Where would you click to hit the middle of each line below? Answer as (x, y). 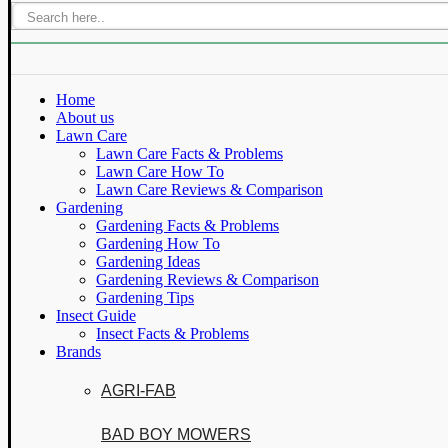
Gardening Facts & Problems (187, 225)
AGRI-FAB (138, 390)
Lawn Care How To (160, 171)
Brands (78, 351)
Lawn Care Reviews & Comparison (209, 189)
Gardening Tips (145, 297)
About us (85, 117)
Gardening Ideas (148, 261)
